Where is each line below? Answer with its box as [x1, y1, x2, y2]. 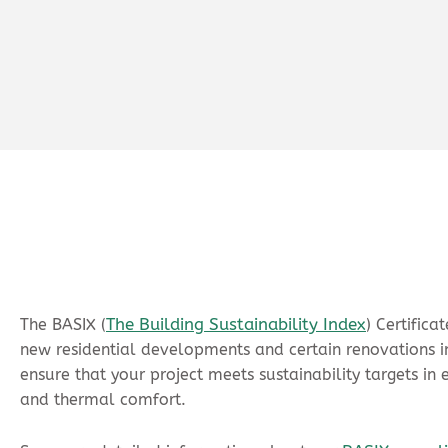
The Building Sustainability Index [106, 314, 366, 334]
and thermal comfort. [20, 390, 186, 409]
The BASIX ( [20, 315, 106, 334]
